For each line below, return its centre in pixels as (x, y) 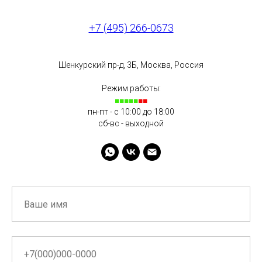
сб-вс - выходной (131, 124)
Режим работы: (131, 89)
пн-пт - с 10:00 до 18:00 (131, 112)
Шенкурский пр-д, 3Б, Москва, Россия (131, 65)
